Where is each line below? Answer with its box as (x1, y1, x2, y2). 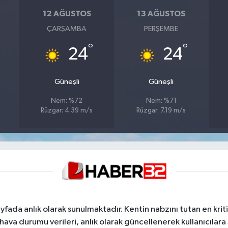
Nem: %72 (51, 97, 83, 104)
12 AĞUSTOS (42, 10, 91, 18)
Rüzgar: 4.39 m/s (41, 107, 93, 114)
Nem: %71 (146, 97, 177, 104)
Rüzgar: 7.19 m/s (136, 107, 186, 114)
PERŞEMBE (144, 24, 179, 33)
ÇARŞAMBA (47, 24, 87, 33)
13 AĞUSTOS (137, 10, 186, 18)
